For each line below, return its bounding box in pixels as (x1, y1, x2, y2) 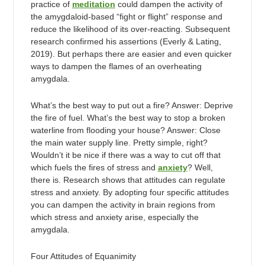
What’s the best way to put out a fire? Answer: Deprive (30, 100, 233, 110)
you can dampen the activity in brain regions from (30, 199, 215, 209)
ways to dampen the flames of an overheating (30, 61, 202, 71)
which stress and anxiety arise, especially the (30, 212, 199, 222)
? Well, (187, 162, 213, 172)
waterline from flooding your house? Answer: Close (30, 125, 221, 135)
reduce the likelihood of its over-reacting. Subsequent (30, 24, 230, 34)
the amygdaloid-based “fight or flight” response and (30, 11, 222, 21)
